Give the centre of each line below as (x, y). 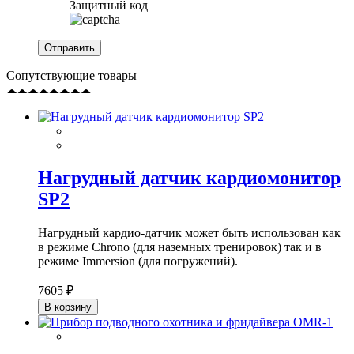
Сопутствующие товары (72, 75)
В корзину (68, 307)
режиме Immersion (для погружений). (138, 262)
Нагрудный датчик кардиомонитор (189, 178)
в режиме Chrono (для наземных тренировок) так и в (180, 247)
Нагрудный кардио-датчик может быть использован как (189, 233)
